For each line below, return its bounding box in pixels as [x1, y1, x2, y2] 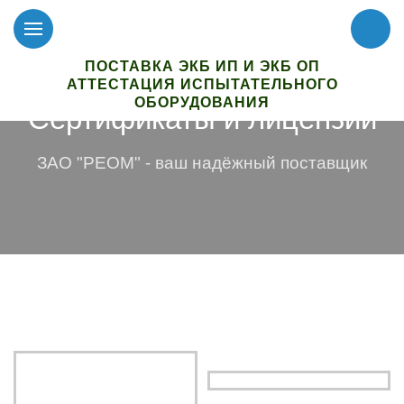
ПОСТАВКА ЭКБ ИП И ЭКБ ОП [84, 59, 320, 74]
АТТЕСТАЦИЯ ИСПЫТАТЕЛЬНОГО [66, 77, 338, 92]
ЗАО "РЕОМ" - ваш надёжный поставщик [37, 153, 367, 172]
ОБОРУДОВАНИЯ [134, 95, 270, 110]
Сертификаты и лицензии [27, 102, 377, 135]
